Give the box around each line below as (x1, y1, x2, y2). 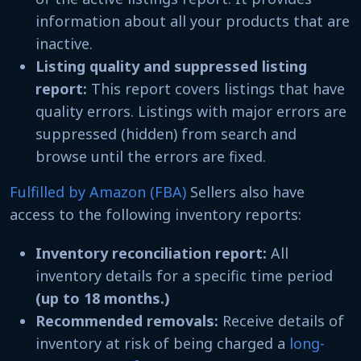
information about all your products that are (35, 10, 350, 31)
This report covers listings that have (91, 78, 345, 98)
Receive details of (218, 310, 344, 330)
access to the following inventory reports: (10, 204, 301, 224)
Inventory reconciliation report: (35, 243, 267, 263)
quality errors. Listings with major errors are (35, 101, 346, 121)
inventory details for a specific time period (35, 265, 333, 285)
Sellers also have (186, 181, 305, 201)
